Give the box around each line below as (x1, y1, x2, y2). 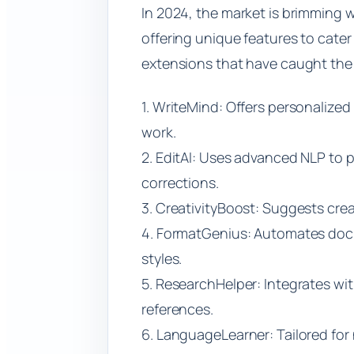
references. (141, 299, 213, 318)
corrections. (141, 172, 219, 192)
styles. (141, 248, 183, 268)
